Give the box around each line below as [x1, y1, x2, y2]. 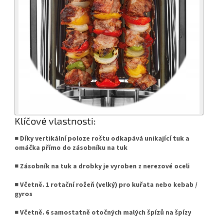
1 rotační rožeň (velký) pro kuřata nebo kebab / [46, 180, 198, 190]
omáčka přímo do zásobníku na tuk [15, 143, 127, 153]
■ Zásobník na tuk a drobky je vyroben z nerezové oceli [15, 161, 190, 171]
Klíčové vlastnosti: [15, 114, 96, 127]
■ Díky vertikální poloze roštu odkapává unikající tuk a [15, 133, 189, 144]
